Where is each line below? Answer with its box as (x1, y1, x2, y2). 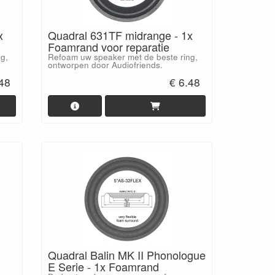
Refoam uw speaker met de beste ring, (47, 51, 198, 63)
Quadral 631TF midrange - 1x (47, 27, 193, 43)
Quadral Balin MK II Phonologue (47, 246, 206, 263)
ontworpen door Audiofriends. (47, 59, 163, 71)
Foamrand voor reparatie (47, 39, 169, 55)
